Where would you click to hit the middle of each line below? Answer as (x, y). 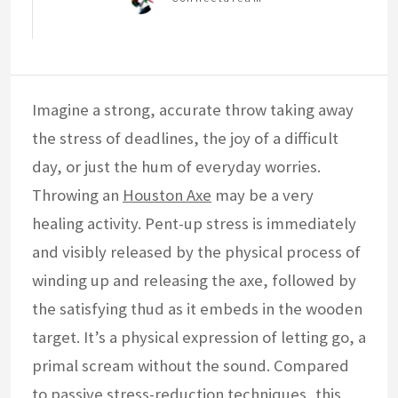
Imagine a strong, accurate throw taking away (193, 110)
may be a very (263, 195)
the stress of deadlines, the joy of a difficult (185, 139)
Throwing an (77, 195)
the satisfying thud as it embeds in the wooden (197, 309)
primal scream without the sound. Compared (191, 366)
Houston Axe (167, 195)
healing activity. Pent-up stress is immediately (194, 224)
